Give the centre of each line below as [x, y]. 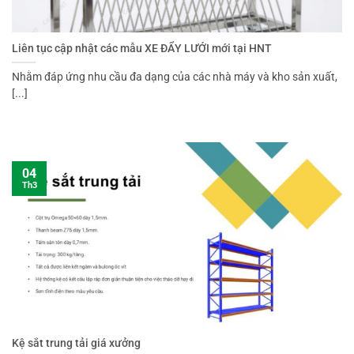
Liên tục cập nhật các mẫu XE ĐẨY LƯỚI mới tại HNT [142, 49]
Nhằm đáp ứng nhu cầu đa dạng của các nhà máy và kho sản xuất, [175, 77]
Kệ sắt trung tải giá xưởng [76, 343]
